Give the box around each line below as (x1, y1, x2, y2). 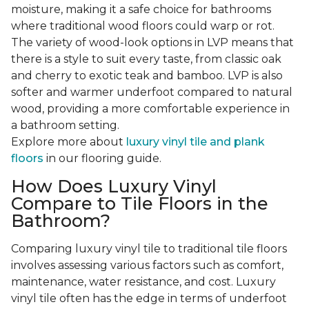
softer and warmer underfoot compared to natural (11, 86, 292, 99)
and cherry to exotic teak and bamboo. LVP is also (11, 69, 283, 83)
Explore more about (11, 135, 126, 149)
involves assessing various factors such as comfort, (11, 259, 283, 272)
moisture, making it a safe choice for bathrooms (11, 3, 271, 17)
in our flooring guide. (43, 152, 164, 166)
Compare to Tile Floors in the (11, 193, 268, 215)
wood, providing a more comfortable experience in (11, 102, 290, 116)
